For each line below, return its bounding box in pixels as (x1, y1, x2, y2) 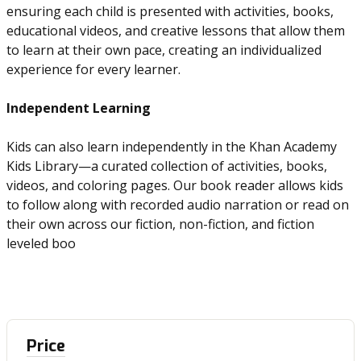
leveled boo (6, 234, 76, 252)
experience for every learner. (6, 60, 180, 78)
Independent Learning (6, 99, 151, 117)
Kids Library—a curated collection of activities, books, (6, 157, 327, 175)
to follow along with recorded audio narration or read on (6, 196, 349, 214)
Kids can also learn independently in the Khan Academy (6, 138, 337, 156)
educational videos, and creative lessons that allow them (6, 22, 345, 39)
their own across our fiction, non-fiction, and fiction (6, 215, 314, 233)
